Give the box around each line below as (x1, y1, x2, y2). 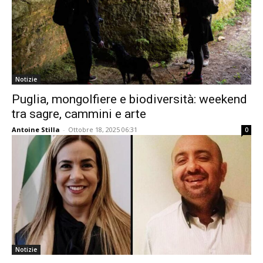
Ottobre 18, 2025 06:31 (68, 125, 137, 134)
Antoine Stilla (12, 125, 60, 134)
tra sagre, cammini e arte (12, 107, 146, 121)
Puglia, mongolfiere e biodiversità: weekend (12, 92, 247, 106)
